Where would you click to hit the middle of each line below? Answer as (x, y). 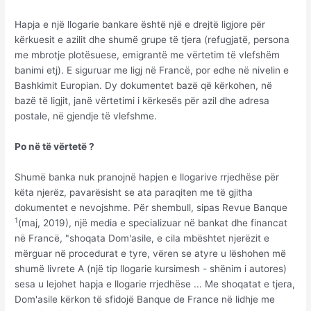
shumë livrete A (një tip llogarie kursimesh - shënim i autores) (151, 269)
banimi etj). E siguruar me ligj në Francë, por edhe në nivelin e (152, 70)
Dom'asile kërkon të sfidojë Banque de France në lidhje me (145, 300)
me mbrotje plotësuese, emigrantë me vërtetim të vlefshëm (148, 55)
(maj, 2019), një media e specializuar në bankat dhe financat (153, 223)
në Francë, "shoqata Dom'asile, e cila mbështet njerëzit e (142, 238)
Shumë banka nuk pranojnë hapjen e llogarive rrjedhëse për (147, 177)
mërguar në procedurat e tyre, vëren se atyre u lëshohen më (151, 254)
